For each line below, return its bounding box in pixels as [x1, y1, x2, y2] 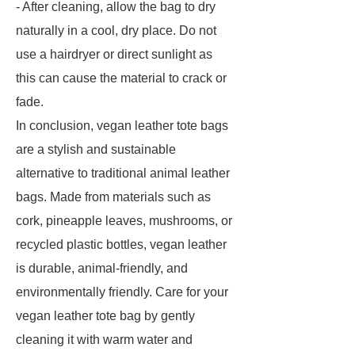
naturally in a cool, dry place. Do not [16, 24, 216, 37]
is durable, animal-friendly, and [16, 261, 188, 275]
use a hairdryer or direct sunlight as [16, 48, 212, 61]
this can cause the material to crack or [16, 71, 227, 85]
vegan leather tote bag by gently [16, 309, 195, 323]
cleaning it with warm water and [16, 333, 193, 346]
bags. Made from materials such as [16, 190, 211, 204]
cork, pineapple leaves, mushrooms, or [16, 214, 232, 227]
